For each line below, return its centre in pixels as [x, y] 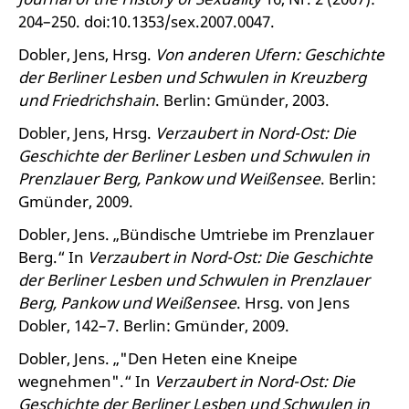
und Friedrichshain [87, 100]
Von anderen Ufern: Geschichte [270, 54]
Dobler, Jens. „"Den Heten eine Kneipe [158, 358]
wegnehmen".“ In [86, 381]
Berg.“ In [53, 257]
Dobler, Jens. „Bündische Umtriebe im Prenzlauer [196, 234]
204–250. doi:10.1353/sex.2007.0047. [147, 21]
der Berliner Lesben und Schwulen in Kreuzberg [192, 77]
